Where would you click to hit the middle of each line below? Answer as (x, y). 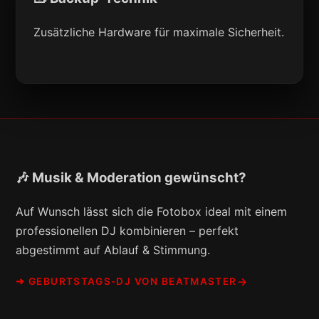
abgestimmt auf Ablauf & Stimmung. (113, 250)
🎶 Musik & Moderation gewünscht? (131, 178)
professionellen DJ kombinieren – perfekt (127, 230)
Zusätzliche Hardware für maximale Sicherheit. (159, 32)
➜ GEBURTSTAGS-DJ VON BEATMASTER (126, 281)
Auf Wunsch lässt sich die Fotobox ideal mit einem (152, 211)
